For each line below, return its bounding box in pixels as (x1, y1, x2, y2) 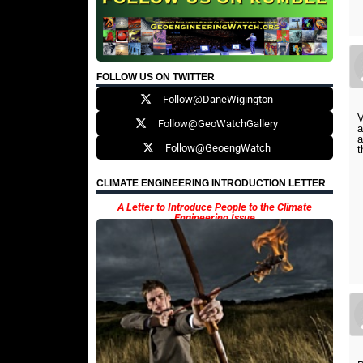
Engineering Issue (173, 211, 255, 224)
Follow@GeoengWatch (164, 141, 271, 154)
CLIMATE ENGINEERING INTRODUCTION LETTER (96, 177, 326, 190)
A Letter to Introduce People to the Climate (117, 200, 312, 213)
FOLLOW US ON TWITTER (96, 70, 215, 83)
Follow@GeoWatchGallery (157, 117, 278, 130)
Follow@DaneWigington (162, 92, 273, 105)
